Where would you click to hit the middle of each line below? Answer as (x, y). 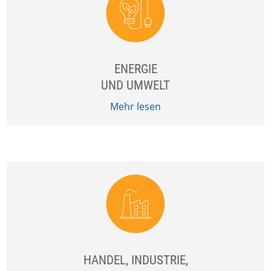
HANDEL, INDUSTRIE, (135, 260)
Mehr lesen (135, 106)
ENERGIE (135, 69)
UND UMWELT (135, 85)
